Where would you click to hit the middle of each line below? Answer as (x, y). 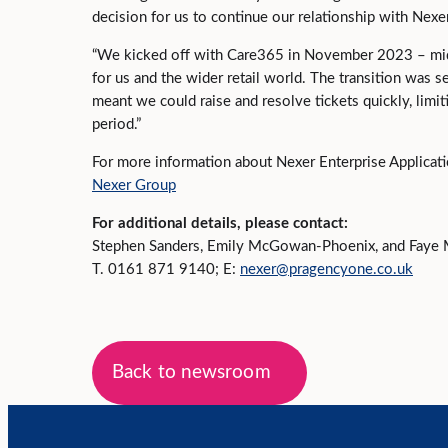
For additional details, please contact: (220, 223)
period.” (116, 124)
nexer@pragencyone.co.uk (326, 269)
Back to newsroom (191, 372)
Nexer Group (134, 185)
